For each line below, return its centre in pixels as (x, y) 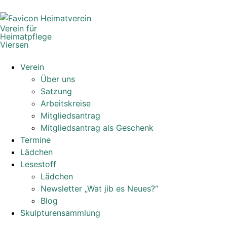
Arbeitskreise (66, 103)
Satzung (56, 91)
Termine (35, 140)
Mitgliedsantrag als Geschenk (97, 128)
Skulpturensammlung (60, 213)
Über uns (58, 79)
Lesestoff (38, 164)
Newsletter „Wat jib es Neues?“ (99, 188)
